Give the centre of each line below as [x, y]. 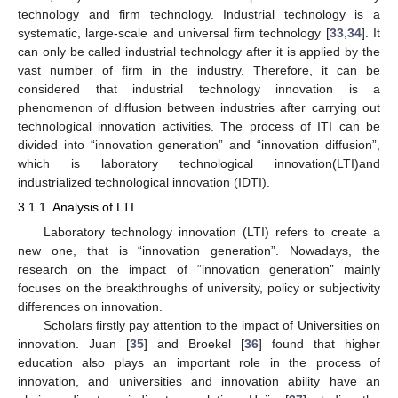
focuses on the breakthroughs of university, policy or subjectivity [199, 287]
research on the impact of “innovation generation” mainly [199, 269]
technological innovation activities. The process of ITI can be [199, 127]
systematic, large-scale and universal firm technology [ [174, 33]
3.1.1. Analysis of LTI [76, 207]
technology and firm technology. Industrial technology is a [199, 15]
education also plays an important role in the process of [199, 362]
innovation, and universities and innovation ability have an [199, 381]
